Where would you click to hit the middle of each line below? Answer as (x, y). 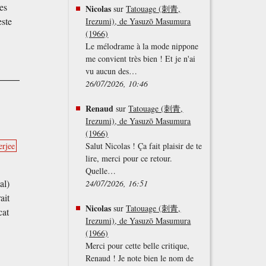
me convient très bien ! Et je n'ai (141, 59)
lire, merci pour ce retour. (129, 159)
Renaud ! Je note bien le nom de (140, 258)
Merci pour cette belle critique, (138, 246)
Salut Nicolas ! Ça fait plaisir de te (144, 146)
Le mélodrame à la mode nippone (142, 46)
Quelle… (101, 171)
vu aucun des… (112, 71)
